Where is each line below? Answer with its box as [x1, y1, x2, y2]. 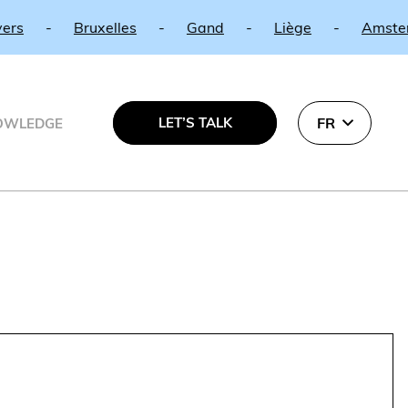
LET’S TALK [158, 114, 232, 131]
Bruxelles [30, 18, 94, 36]
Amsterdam [318, 18, 400, 36]
